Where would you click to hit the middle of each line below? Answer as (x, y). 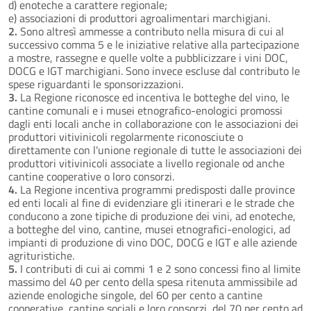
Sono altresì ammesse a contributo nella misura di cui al (151, 31)
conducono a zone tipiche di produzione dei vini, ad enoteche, (152, 216)
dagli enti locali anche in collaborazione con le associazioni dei (153, 123)
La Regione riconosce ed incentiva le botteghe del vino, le (153, 97)
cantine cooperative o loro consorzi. (91, 176)
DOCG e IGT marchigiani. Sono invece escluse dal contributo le (154, 70)
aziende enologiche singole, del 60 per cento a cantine (135, 295)
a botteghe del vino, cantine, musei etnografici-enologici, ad (149, 229)
